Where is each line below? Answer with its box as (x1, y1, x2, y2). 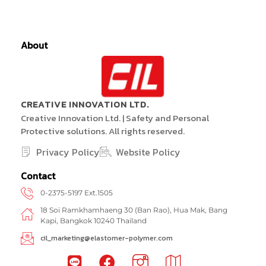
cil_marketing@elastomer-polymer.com (40, 233, 173, 244)
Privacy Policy (36, 144, 100, 159)
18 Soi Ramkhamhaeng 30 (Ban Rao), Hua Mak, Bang (40, 205, 227, 215)
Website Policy (115, 144, 180, 159)
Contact (21, 169, 55, 183)
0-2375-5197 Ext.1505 (40, 188, 115, 198)
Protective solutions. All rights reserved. (21, 123, 185, 138)
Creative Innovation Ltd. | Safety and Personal (21, 110, 209, 125)
